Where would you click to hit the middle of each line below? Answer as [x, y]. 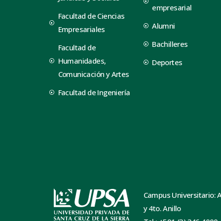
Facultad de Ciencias [91, 16]
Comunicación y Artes [93, 74]
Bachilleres [170, 44]
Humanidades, [82, 60]
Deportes [167, 62]
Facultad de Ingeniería [94, 92]
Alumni [164, 25]
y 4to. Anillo [162, 208]
